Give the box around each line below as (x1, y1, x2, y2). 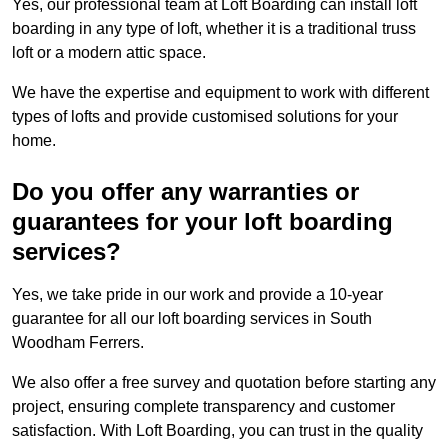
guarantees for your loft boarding (12, 208, 393, 236)
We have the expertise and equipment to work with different (12, 84, 429, 102)
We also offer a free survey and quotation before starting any (12, 374, 436, 392)
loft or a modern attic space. (12, 44, 206, 62)
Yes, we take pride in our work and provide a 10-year (12, 286, 383, 304)
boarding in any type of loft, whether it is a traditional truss (12, 20, 416, 38)
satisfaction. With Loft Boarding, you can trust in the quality (12, 422, 423, 440)
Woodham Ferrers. (12, 334, 144, 352)
